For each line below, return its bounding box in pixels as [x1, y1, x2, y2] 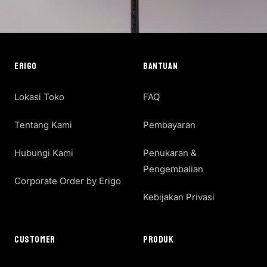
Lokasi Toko [14, 91, 64, 103]
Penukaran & [143, 147, 197, 159]
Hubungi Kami [14, 147, 73, 159]
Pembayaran [143, 119, 195, 131]
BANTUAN [143, 57, 178, 74]
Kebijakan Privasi [143, 191, 215, 203]
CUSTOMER [14, 231, 55, 248]
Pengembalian [143, 163, 203, 175]
